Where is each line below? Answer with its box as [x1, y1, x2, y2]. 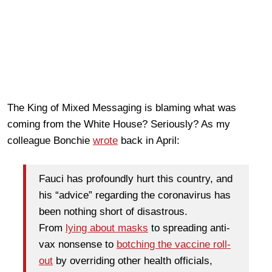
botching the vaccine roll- [117, 239, 231, 251]
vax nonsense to [39, 239, 117, 251]
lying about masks [66, 222, 148, 234]
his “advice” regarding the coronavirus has [39, 189, 231, 202]
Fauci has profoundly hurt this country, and [39, 173, 233, 185]
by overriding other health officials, [53, 255, 212, 267]
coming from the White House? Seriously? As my [7, 118, 230, 130]
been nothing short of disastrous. [39, 206, 188, 218]
